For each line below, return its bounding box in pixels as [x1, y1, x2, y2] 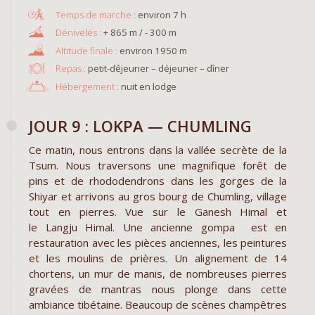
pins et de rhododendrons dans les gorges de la [29, 174, 287, 188]
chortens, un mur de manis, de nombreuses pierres [29, 266, 287, 281]
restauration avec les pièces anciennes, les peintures [29, 236, 287, 250]
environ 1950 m [119, 44, 187, 57]
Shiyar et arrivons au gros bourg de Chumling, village [29, 189, 287, 204]
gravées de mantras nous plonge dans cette [29, 282, 287, 297]
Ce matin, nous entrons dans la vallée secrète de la [29, 143, 287, 157]
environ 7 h [137, 8, 186, 21]
